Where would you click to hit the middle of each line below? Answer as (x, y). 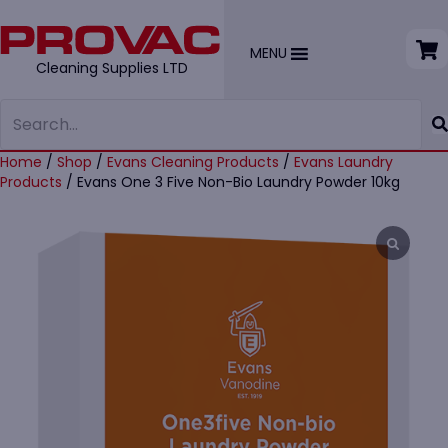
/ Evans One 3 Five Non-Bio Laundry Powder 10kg (231, 182)
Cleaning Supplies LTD (112, 68)
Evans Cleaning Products (193, 162)
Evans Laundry (343, 162)
